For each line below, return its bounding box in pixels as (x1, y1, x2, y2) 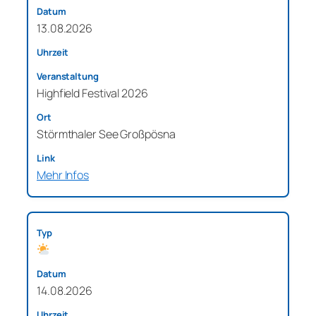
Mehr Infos (37, 166, 89, 183)
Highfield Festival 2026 (37, 85, 148, 101)
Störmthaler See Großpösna (37, 126, 176, 142)
